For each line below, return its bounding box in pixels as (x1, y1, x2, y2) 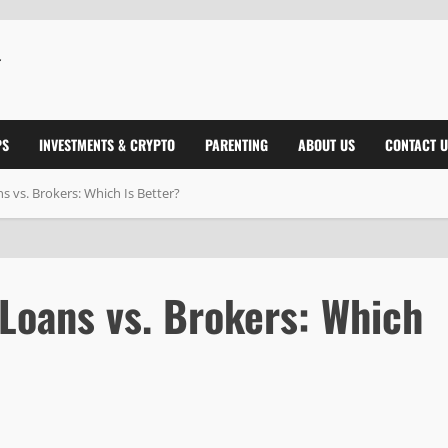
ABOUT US (298, 133, 355, 155)
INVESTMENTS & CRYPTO (39, 133, 175, 155)
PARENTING (205, 133, 268, 155)
